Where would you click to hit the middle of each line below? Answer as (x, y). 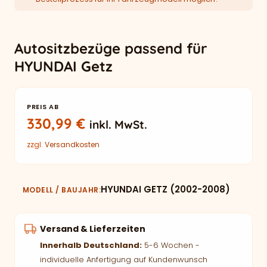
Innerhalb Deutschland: (91, 245)
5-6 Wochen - (171, 245)
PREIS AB (43, 107)
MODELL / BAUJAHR (61, 190)
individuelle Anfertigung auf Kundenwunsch (124, 260)
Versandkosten (72, 145)
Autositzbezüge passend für (111, 48)
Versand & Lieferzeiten (93, 229)
